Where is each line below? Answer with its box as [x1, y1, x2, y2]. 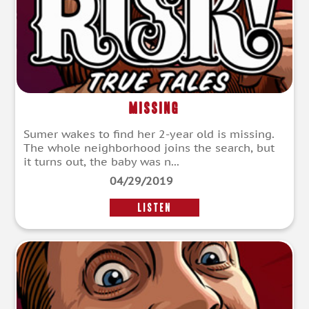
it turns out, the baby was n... [23, 154, 179, 168]
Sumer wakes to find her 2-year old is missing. [23, 126, 275, 141]
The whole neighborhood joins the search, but [23, 140, 275, 154]
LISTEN [137, 201, 172, 213]
